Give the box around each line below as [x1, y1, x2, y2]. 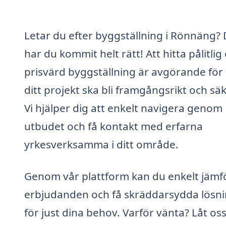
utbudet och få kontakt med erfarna [24, 119, 203, 133]
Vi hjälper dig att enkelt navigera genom [24, 100, 222, 115]
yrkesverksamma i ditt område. [24, 137, 179, 151]
